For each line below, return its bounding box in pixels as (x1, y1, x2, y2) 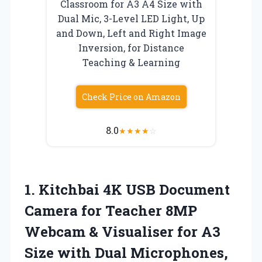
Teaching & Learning (82, 56, 180, 68)
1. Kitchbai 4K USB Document (25, 180, 230, 199)
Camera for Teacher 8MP (25, 201, 197, 220)
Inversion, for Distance (78, 41, 184, 54)
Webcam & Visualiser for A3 (25, 222, 220, 241)
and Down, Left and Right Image (56, 26, 206, 39)
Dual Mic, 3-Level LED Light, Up (57, 12, 205, 25)
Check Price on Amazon (81, 91, 181, 102)
